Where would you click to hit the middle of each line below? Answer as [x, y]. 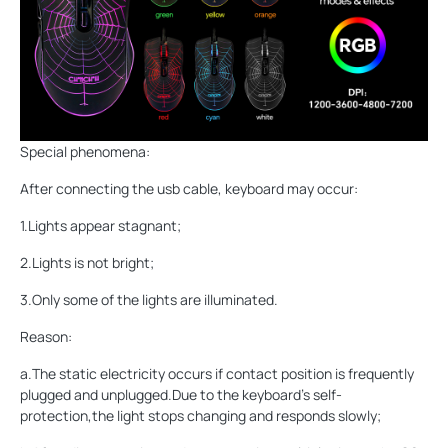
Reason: [46, 337]
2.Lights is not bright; [87, 263]
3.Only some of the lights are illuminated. [149, 300]
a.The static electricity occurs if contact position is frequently [217, 374]
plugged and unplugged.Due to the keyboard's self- [181, 395]
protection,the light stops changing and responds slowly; [200, 416]
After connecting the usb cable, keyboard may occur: [189, 189]
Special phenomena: [85, 152]
